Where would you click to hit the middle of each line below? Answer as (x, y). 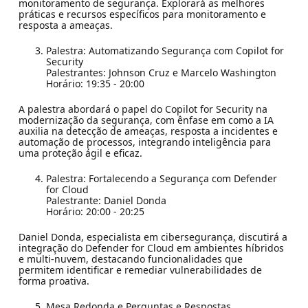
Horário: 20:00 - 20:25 (95, 211)
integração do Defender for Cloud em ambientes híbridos (151, 247)
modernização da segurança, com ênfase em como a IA (146, 120)
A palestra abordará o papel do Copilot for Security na (143, 109)
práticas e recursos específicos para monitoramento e (142, 14)
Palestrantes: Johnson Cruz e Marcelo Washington (161, 72)
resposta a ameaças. (65, 25)
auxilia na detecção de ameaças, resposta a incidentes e (148, 131)
